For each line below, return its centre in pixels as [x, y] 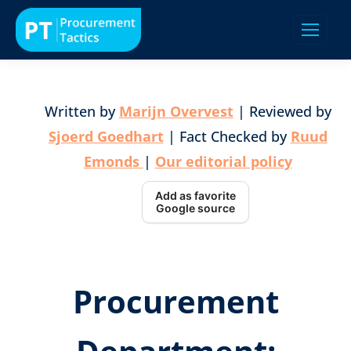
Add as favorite [196, 196]
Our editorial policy [223, 162]
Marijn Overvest [176, 112]
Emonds [113, 162]
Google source [196, 208]
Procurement [175, 302]
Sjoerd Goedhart [106, 137]
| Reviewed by [282, 112]
